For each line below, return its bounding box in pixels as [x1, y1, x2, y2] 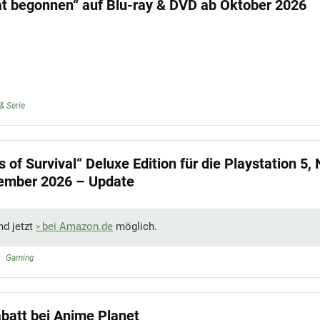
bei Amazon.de [42, 219, 113, 233]
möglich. [113, 219, 157, 233]
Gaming [6, 252, 34, 263]
